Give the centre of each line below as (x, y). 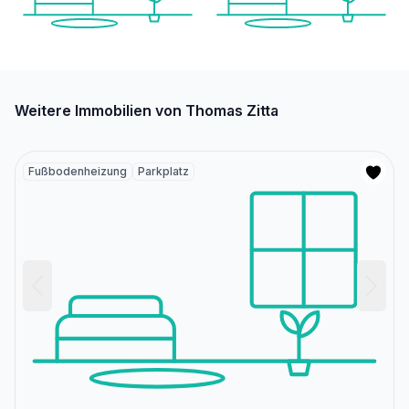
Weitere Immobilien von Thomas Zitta (147, 111)
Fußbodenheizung (78, 172)
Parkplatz (163, 172)
